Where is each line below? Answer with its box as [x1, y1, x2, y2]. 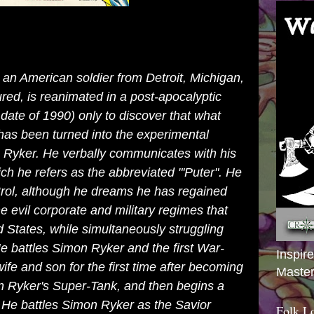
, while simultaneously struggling [43, 222, 224, 236]
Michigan [190, 71, 240, 85]
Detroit [146, 71, 183, 85]
